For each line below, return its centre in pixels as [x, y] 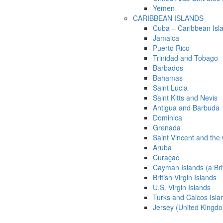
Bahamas [168, 78]
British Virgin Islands [185, 177]
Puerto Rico [171, 48]
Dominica [167, 118]
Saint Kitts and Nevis [185, 98]
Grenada [167, 128]
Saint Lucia [170, 88]
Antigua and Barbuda [186, 108]
